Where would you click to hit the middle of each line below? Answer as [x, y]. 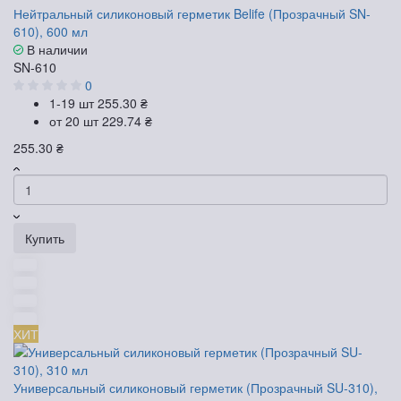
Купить [45, 239]
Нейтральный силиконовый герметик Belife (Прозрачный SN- [192, 14]
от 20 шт [76, 121]
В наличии [55, 50]
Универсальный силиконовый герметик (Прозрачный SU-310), [196, 388]
